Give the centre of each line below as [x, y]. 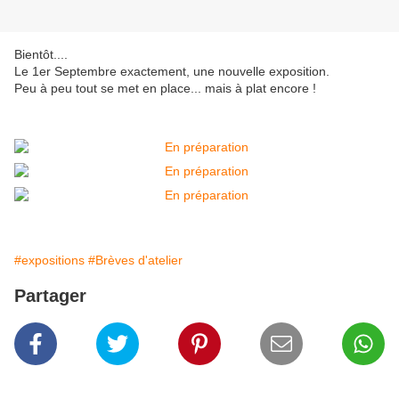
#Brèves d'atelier [135, 261]
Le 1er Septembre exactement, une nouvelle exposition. [172, 72]
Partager [50, 296]
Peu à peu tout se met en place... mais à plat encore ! [167, 89]
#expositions [49, 261]
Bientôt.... [41, 55]
